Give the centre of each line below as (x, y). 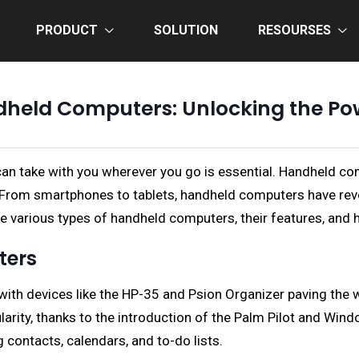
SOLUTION (186, 30)
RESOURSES (294, 30)
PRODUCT (67, 30)
